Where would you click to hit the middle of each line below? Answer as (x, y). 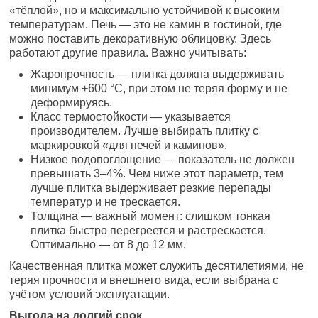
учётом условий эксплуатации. (90, 295)
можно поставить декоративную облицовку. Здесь (141, 39)
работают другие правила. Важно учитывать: (128, 53)
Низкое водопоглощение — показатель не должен (163, 160)
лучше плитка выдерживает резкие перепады (151, 188)
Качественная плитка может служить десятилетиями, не (157, 266)
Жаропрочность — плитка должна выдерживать (158, 75)
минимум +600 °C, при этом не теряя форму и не (159, 89)
